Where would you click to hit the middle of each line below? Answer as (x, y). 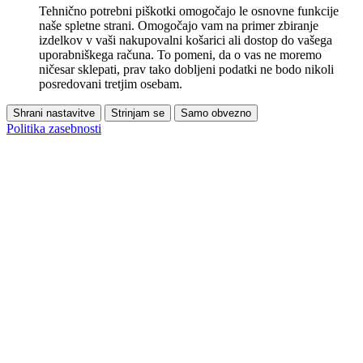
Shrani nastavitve (54, 113)
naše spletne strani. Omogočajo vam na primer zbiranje (179, 25)
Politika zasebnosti (54, 128)
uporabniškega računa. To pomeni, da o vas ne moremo (180, 54)
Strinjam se (138, 113)
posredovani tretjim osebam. (111, 83)
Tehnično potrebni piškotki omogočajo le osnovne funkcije (189, 11)
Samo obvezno (216, 113)
